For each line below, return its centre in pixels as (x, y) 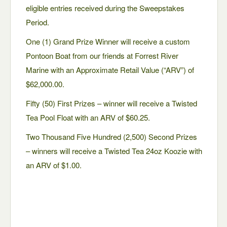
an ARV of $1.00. (54, 165)
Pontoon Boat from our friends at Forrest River (102, 55)
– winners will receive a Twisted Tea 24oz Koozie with (114, 151)
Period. (37, 22)
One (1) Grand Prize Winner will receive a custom (108, 41)
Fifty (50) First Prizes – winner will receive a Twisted (111, 103)
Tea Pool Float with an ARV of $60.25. (88, 117)
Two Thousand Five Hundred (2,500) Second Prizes (111, 137)
